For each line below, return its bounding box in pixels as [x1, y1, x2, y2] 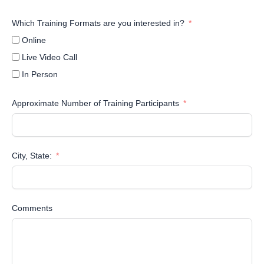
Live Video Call [22, 52, 77, 62]
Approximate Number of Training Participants [12, 98, 179, 108]
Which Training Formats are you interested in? [12, 18, 184, 28]
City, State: [12, 151, 54, 161]
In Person [22, 70, 58, 80]
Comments [12, 203, 52, 213]
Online [22, 35, 46, 45]
